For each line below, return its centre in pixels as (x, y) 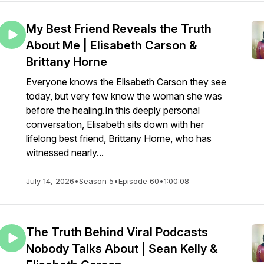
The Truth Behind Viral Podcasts (117, 232)
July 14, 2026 (50, 181)
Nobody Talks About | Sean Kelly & (122, 249)
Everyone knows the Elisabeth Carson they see (126, 82)
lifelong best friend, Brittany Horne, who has (119, 138)
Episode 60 (139, 181)
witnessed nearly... (65, 153)
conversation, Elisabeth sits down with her (115, 124)
